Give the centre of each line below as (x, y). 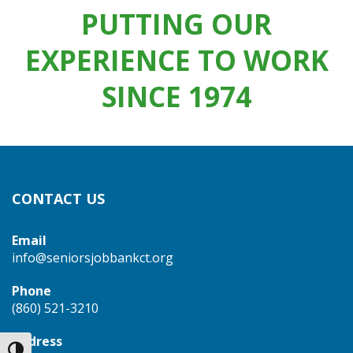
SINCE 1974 (176, 96)
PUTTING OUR (176, 23)
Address (37, 341)
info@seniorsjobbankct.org (93, 257)
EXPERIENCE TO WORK (176, 59)
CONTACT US (58, 198)
